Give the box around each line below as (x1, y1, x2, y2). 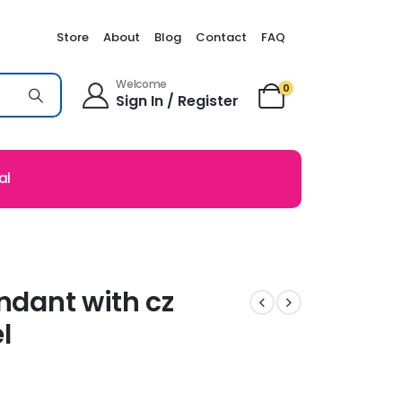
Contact (196, 28, 247, 46)
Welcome (116, 76, 168, 92)
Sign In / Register (116, 91, 240, 112)
